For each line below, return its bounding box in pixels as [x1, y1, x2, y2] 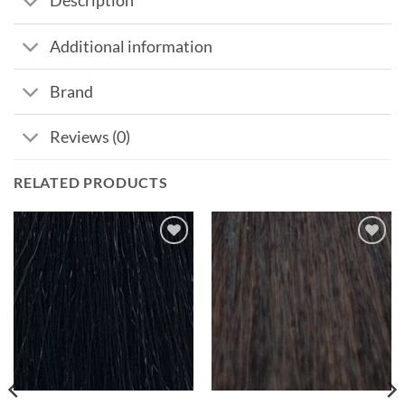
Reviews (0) [50, 127, 131, 146]
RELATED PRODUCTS [14, 174, 168, 192]
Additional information [50, 36, 213, 56]
